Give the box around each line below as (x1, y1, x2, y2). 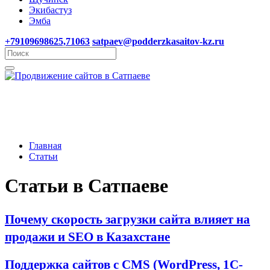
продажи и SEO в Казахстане (5, 229, 170, 243)
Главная (29, 140, 61, 151)
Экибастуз (29, 5, 72, 15)
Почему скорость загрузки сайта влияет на (5, 212, 250, 226)
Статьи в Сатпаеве (5, 175, 168, 197)
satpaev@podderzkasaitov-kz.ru (92, 36, 224, 46)
